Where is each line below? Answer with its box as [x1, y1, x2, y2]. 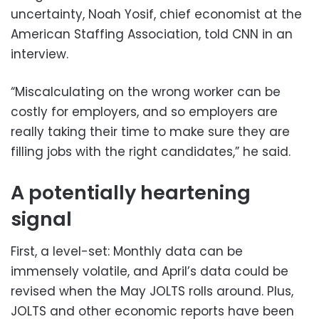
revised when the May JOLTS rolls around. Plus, [11, 283, 293, 300]
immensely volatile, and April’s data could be [11, 263, 288, 281]
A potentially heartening [11, 179, 251, 206]
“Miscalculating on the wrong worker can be [11, 83, 281, 100]
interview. [11, 45, 68, 63]
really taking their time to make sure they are [11, 122, 290, 140]
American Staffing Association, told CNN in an [11, 25, 293, 43]
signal [11, 205, 72, 232]
